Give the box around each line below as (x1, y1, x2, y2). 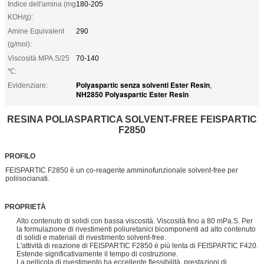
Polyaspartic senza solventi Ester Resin (76, 79, 210, 90)
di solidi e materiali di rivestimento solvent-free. (16, 233, 166, 242)
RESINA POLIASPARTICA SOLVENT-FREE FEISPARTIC (7, 114, 257, 124)
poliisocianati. (5, 174, 49, 183)
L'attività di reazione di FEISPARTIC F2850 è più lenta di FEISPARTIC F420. (16, 241, 258, 250)
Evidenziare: (8, 81, 48, 90)
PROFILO (5, 151, 35, 160)
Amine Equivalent (8, 27, 64, 35)
